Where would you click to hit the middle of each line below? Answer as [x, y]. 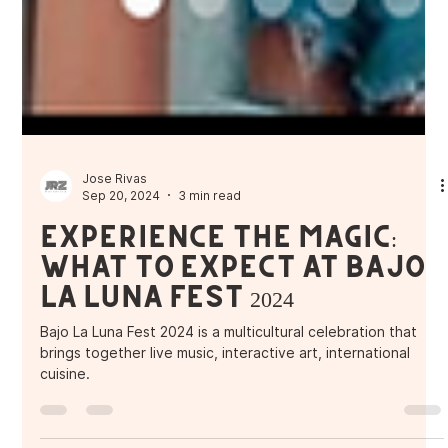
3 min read [210, 299]
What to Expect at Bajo [233, 369]
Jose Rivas [115, 282]
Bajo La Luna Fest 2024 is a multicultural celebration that [229, 435]
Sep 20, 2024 [121, 299]
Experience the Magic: [219, 339]
